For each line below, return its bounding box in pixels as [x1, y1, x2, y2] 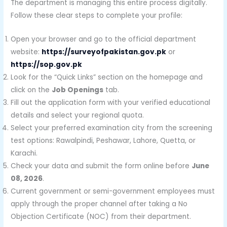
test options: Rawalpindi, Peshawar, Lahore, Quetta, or [11, 135, 196, 145]
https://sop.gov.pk [11, 59, 83, 69]
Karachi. [11, 148, 38, 158]
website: [11, 47, 42, 57]
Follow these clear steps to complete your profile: [11, 10, 183, 20]
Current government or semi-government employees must [11, 186, 215, 196]
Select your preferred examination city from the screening [11, 123, 213, 133]
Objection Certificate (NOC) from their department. [11, 211, 192, 221]
